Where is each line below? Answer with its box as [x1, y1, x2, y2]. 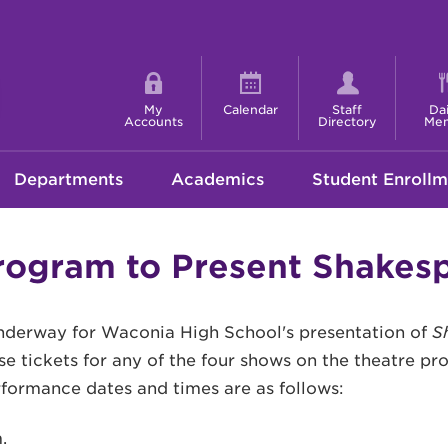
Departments [14, 169, 123, 189]
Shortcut [47, 57, 176, 91]
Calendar [222, 102, 278, 118]
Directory [317, 114, 377, 130]
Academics [171, 169, 264, 189]
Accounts [123, 114, 183, 130]
